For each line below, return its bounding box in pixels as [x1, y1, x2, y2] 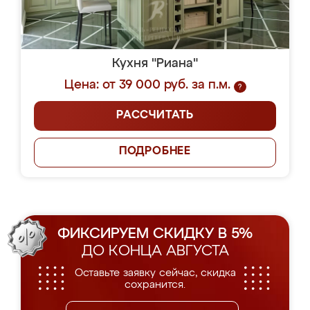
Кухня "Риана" [112, 57, 198, 70]
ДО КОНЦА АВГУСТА [81, 244, 229, 259]
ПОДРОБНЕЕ [118, 146, 192, 157]
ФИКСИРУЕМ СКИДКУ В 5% [57, 227, 253, 241]
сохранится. [125, 280, 185, 290]
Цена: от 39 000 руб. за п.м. [64, 79, 230, 91]
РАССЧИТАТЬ [116, 110, 194, 121]
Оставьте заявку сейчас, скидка [74, 268, 236, 278]
